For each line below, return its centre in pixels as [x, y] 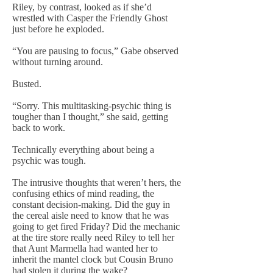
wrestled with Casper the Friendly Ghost [90, 18]
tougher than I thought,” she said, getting [90, 117]
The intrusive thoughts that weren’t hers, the [97, 183]
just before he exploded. [58, 29]
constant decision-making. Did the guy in [91, 204]
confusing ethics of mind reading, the [83, 193]
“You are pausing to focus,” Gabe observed [95, 51]
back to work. [39, 128]
